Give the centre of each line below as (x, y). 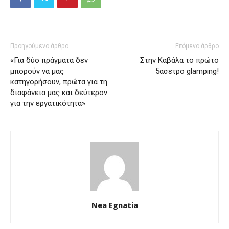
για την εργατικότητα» (48, 104)
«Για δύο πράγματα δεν (49, 61)
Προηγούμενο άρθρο (39, 46)
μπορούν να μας (37, 71)
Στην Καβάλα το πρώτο (179, 61)
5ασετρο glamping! (187, 71)
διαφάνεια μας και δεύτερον (59, 93)
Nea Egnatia (114, 205)
